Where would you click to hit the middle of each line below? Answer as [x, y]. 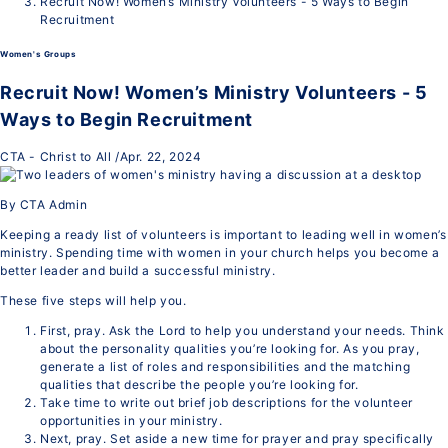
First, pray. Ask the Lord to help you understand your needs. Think [242, 330]
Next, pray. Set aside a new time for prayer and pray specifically [237, 438]
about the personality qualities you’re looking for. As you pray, [230, 348]
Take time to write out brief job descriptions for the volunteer [226, 402]
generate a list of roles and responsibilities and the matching [225, 366]
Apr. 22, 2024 [160, 156]
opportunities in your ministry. [131, 420]
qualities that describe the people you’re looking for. [199, 384]
